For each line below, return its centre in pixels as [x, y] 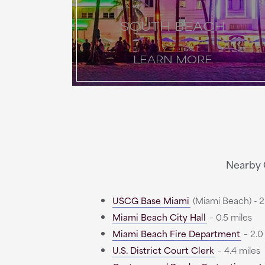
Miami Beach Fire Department [176, 233]
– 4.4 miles [238, 250]
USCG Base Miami [151, 200]
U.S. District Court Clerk [163, 250]
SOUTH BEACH [173, 25]
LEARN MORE [173, 59]
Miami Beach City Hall [159, 217]
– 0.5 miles [230, 217]
